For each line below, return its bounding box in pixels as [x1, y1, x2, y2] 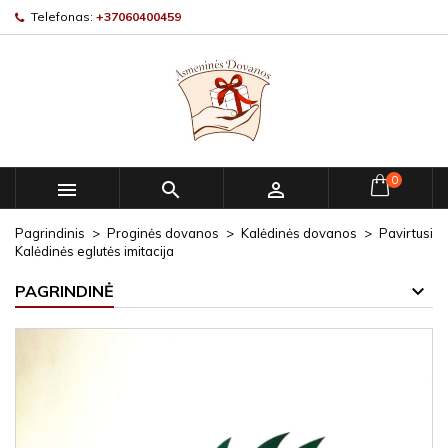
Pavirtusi [379, 225, 433, 241]
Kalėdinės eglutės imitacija [15, 243, 174, 259]
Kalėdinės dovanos [241, 225, 357, 241]
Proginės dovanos [107, 225, 219, 241]
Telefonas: [31, 9, 93, 24]
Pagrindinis [15, 225, 85, 241]
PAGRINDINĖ [15, 281, 114, 301]
